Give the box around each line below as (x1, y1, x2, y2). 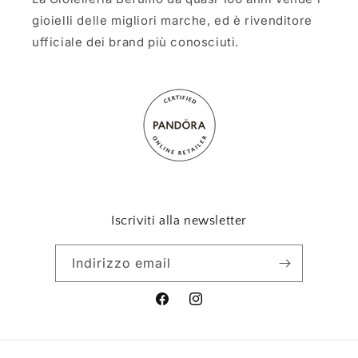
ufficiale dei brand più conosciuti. (32, 34, 240, 50)
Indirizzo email (72, 255, 171, 271)
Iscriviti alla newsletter (111, 213, 247, 228)
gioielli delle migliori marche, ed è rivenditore (32, 13, 312, 28)
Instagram (187, 300, 245, 315)
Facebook (153, 300, 209, 315)
